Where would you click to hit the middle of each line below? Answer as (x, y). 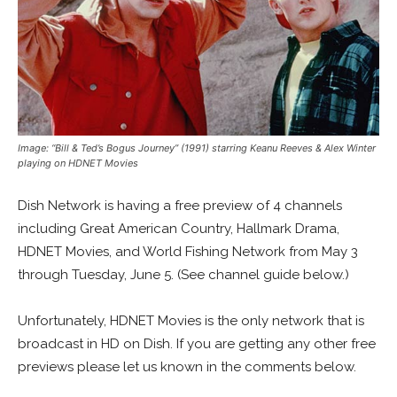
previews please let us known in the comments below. (187, 366)
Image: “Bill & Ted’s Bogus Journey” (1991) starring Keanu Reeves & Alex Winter (197, 148)
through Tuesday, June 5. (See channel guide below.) (183, 274)
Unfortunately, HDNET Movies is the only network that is (191, 320)
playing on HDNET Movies (78, 163)
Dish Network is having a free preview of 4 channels (180, 205)
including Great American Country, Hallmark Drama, (179, 228)
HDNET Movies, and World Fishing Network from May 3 (188, 251)
